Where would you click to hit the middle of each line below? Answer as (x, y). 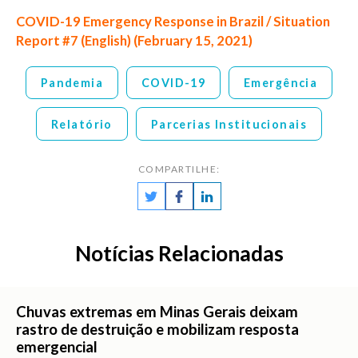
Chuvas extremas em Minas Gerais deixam (157, 311)
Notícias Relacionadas (179, 254)
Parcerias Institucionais (229, 124)
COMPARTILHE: (179, 169)
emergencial (57, 346)
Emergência (281, 82)
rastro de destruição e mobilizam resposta (157, 329)
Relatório (82, 124)
